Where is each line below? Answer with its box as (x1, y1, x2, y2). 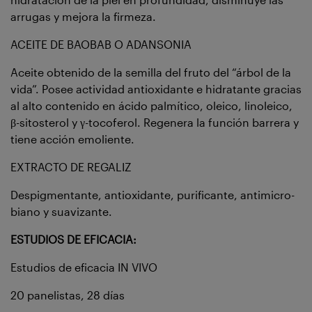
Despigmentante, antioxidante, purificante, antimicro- (10, 187, 295, 201)
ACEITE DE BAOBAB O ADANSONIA (10, 37, 192, 51)
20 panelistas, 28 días (10, 288, 125, 302)
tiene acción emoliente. (10, 132, 134, 146)
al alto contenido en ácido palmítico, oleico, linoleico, (10, 98, 292, 112)
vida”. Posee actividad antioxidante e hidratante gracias (10, 81, 302, 95)
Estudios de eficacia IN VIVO (10, 260, 157, 274)
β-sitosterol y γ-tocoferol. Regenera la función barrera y (10, 115, 299, 129)
